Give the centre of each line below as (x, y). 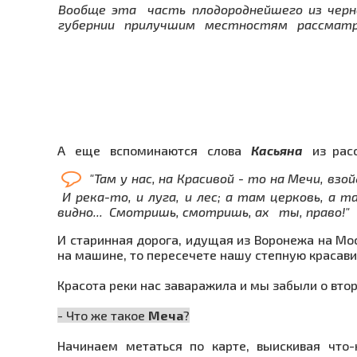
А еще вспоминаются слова (154, 150)
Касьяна (277, 150)
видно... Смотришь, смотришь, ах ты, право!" (204, 212)
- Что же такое (103, 316)
